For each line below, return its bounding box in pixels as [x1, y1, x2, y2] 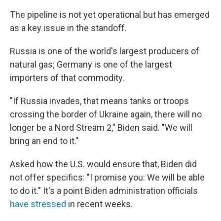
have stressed [10, 199, 66, 210]
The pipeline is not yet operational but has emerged [10, 9, 210, 20]
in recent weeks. [66, 199, 133, 210]
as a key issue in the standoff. [10, 23, 127, 34]
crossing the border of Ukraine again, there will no [10, 109, 202, 120]
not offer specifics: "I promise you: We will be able [10, 172, 205, 183]
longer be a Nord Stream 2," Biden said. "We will [10, 122, 192, 133]
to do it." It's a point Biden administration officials [10, 185, 198, 196]
